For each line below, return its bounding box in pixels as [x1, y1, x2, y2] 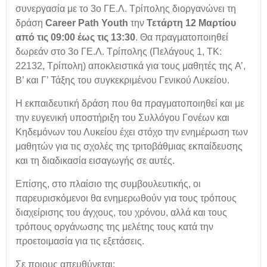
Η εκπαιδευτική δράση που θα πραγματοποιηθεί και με [15, 98, 244, 108]
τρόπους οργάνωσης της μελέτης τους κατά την [15, 222, 213, 232]
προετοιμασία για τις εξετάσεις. [15, 236, 144, 246]
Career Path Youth [45, 18, 128, 28]
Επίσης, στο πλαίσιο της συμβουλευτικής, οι [15, 179, 201, 189]
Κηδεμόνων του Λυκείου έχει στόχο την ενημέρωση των [15, 127, 248, 137]
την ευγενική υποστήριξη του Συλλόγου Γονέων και [15, 113, 229, 123]
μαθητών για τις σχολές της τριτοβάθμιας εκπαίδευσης [15, 141, 243, 151]
